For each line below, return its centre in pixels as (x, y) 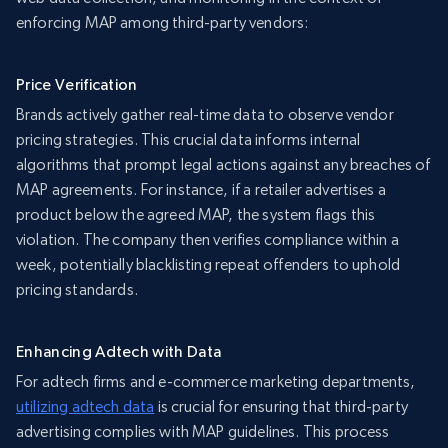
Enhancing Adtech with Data (119, 352)
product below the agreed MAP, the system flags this (196, 215)
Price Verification (79, 85)
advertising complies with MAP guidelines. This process (203, 432)
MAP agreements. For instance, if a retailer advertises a (201, 190)
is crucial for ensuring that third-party (281, 407)
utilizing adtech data (85, 407)
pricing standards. (77, 290)
